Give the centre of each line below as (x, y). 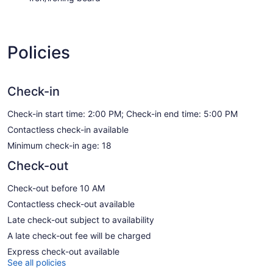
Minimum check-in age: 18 (59, 145)
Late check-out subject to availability (81, 219)
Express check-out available (63, 251)
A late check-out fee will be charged (79, 235)
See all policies (37, 262)
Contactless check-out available (71, 204)
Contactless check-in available (68, 129)
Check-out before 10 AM (56, 188)
